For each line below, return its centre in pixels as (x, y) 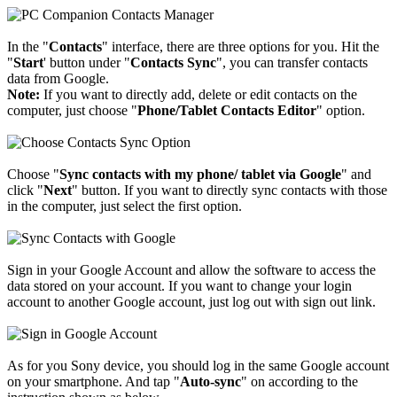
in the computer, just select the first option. (125, 206)
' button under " (87, 63)
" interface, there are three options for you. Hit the (241, 47)
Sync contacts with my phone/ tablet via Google (200, 175)
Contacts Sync (173, 63)
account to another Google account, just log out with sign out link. (191, 302)
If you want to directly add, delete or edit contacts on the (198, 95)
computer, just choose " (72, 111)
